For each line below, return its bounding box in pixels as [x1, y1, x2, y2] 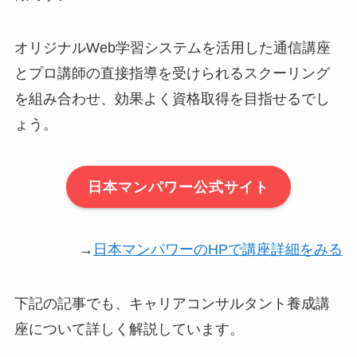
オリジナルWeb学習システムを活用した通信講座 [14, 40, 331, 57]
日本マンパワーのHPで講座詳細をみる [93, 241, 343, 257]
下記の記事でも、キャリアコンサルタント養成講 [14, 295, 330, 312]
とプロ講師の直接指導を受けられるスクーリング [14, 65, 330, 82]
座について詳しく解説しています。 [14, 320, 244, 337]
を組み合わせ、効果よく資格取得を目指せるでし [14, 91, 330, 108]
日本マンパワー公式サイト [88, 178, 269, 195]
